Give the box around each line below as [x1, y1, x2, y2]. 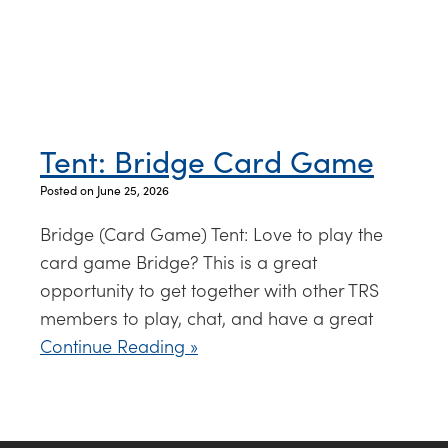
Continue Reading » [40, 333, 198, 359]
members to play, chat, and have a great [40, 305, 373, 331]
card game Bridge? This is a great [40, 249, 317, 275]
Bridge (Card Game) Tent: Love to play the [40, 221, 383, 247]
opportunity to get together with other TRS [40, 277, 379, 303]
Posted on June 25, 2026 [40, 181, 169, 199]
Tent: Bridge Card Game [40, 139, 374, 182]
